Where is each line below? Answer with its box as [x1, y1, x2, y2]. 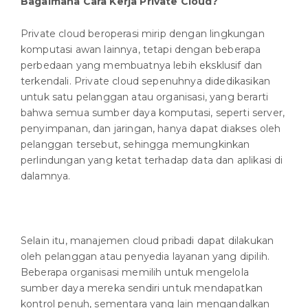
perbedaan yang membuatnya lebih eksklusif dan [21, 58, 263, 71]
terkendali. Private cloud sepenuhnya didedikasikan [21, 74, 271, 87]
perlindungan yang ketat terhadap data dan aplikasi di [21, 153, 283, 166]
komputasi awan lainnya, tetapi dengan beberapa [21, 43, 261, 56]
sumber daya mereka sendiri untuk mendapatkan [21, 281, 263, 294]
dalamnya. [21, 169, 71, 182]
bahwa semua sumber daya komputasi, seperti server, [21, 106, 285, 119]
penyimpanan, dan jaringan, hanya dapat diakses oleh [21, 122, 281, 135]
